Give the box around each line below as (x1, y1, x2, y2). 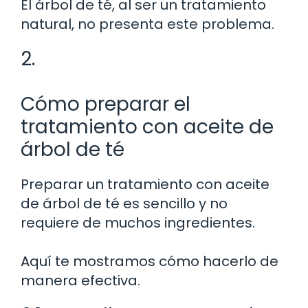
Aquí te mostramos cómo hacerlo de (21, 251, 278, 271)
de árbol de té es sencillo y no (21, 193, 228, 213)
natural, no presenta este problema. (21, 14, 274, 34)
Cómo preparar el (21, 90, 190, 118)
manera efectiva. (21, 270, 140, 290)
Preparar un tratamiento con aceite (21, 174, 269, 194)
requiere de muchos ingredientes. (21, 212, 255, 232)
